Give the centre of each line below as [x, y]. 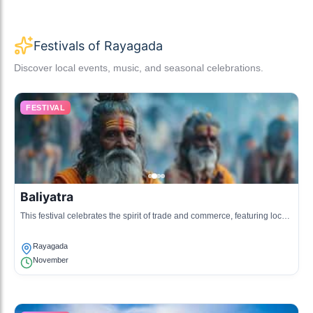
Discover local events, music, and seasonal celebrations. [139, 68]
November [51, 260]
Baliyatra [47, 197]
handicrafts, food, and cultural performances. [104, 227]
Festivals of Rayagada [98, 45]
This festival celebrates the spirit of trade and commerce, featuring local [154, 216]
